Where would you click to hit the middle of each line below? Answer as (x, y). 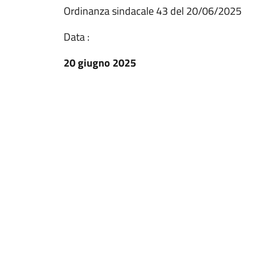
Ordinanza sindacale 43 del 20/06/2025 (153, 11)
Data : (77, 37)
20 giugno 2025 (100, 63)
